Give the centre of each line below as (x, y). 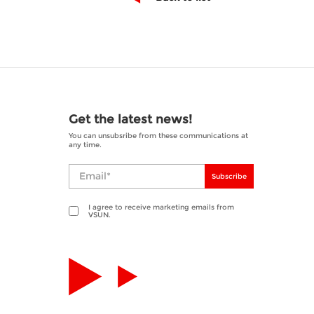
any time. (85, 144)
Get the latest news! (130, 119)
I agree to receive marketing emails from (161, 207)
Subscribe (230, 176)
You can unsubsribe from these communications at (158, 135)
